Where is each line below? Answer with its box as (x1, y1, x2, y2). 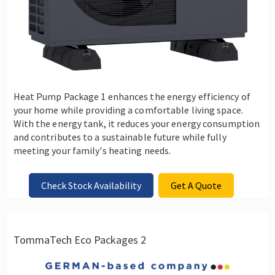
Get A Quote (171, 179, 222, 192)
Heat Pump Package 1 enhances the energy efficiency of (13, 90, 250, 103)
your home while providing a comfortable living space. (13, 103, 243, 116)
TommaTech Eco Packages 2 (13, 232, 146, 247)
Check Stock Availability (41, 179, 141, 192)
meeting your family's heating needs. (13, 144, 171, 157)
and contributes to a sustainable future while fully (13, 130, 227, 143)
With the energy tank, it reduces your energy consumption (13, 117, 260, 130)
